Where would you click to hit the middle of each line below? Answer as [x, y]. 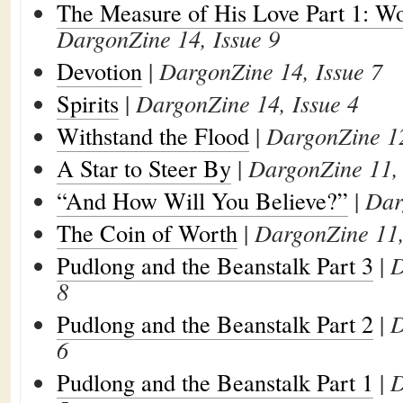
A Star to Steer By [144, 168]
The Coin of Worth [147, 233]
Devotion [99, 71]
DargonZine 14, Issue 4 [247, 103]
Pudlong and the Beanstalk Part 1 [215, 382]
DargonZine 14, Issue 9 [168, 38]
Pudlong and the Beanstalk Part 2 [215, 323]
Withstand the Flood [153, 135]
